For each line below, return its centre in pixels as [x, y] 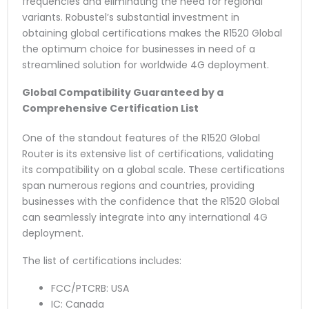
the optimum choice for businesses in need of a [139, 49]
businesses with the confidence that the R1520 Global [151, 202]
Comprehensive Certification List [110, 109]
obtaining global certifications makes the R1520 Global [152, 33]
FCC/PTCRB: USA [90, 288]
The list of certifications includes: [102, 260]
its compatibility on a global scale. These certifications [153, 170]
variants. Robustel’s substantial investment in [131, 18]
